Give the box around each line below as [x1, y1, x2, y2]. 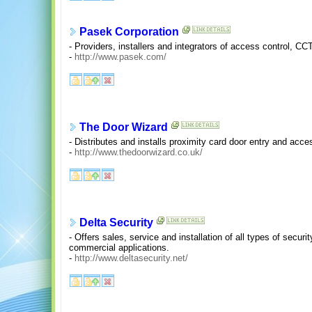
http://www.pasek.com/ [75, 51, 166, 62]
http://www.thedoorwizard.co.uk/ [75, 146, 203, 157]
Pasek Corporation [79, 26, 179, 38]
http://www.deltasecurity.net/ [75, 252, 188, 263]
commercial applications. [69, 242, 169, 253]
